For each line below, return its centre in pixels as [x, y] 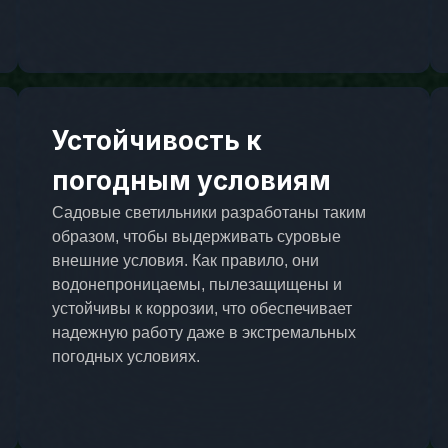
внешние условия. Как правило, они [185, 260]
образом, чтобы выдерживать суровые [196, 236]
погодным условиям [191, 180]
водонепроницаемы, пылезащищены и [196, 284]
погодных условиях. [125, 356]
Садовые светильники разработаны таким [208, 212]
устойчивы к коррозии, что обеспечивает [201, 308]
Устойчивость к [156, 140]
